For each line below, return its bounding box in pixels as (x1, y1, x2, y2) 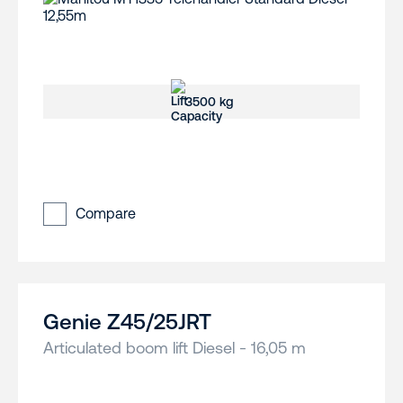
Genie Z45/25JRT (43, 309, 211, 335)
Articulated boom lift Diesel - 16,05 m (43, 338, 306, 358)
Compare (76, 205, 136, 222)
